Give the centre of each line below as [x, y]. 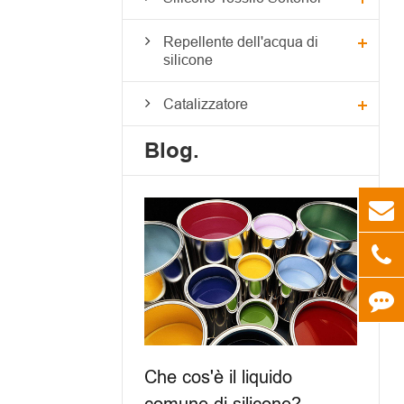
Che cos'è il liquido [218, 376]
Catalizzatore [205, 103]
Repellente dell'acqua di [240, 41]
